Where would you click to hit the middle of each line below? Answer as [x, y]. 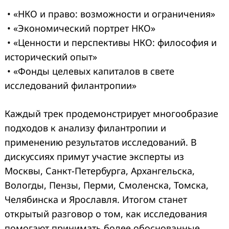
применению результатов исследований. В [101, 142]
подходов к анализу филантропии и [85, 128]
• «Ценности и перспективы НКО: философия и [111, 42]
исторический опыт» [51, 56]
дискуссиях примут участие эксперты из [94, 156]
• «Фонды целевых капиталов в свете [89, 71]
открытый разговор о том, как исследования [106, 213]
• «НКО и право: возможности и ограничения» [110, 14]
